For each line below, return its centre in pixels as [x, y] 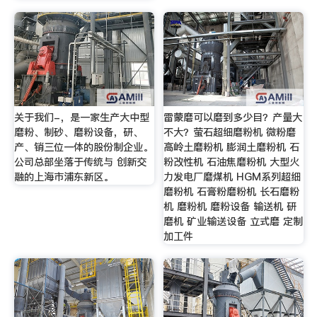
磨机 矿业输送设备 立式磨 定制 [234, 222]
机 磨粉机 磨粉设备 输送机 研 [230, 207]
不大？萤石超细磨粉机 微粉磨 [230, 133]
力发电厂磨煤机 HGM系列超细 [232, 177]
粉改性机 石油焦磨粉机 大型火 [232, 162]
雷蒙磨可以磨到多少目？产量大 [233, 118]
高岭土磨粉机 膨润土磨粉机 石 [232, 148]
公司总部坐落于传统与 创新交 [80, 162]
